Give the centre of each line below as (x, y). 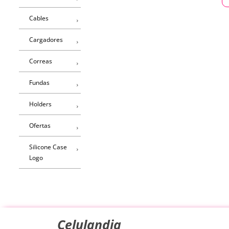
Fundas (39, 82)
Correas (40, 61)
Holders (40, 104)
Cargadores (46, 39)
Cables (39, 18)
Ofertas (40, 125)
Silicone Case (48, 147)
